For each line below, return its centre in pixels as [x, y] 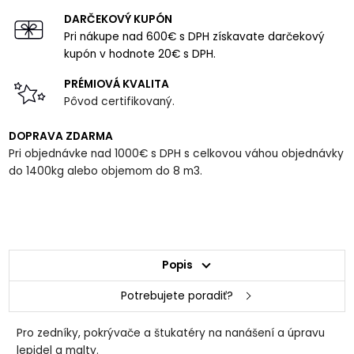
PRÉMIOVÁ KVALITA [117, 85]
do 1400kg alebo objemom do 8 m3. [106, 171]
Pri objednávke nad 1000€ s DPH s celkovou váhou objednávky [177, 154]
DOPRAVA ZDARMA [61, 137]
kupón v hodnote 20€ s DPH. [142, 55]
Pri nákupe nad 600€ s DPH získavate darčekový [195, 37]
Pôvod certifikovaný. [120, 102]
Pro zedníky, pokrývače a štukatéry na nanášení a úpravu [171, 333]
